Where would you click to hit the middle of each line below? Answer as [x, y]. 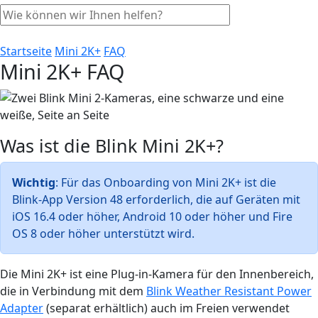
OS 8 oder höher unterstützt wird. [103, 233]
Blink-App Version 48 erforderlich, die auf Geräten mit [156, 199]
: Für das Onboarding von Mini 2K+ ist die [166, 182]
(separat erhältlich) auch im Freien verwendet [166, 308]
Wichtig [34, 182]
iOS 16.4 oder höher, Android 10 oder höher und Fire [152, 216]
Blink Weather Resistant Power [229, 291]
